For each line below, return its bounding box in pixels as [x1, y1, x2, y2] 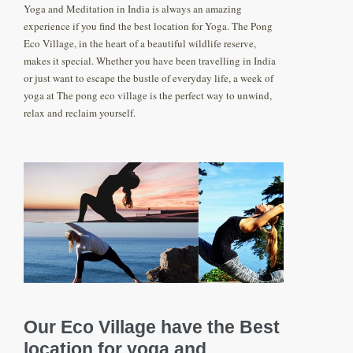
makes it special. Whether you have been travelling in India [24, 54, 276, 69]
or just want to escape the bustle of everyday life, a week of [24, 71, 273, 86]
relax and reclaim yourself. [24, 106, 136, 121]
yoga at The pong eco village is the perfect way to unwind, [24, 88, 272, 103]
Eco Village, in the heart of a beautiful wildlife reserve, [24, 36, 256, 51]
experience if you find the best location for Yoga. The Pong [24, 19, 273, 34]
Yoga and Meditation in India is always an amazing [24, 2, 242, 17]
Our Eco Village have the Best [24, 317, 280, 338]
